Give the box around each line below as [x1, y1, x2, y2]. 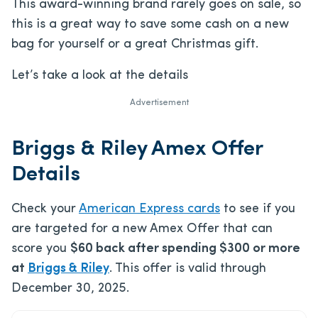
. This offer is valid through [109, 261, 266, 275]
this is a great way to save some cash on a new [11, 17, 289, 31]
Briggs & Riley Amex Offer [11, 138, 263, 160]
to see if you [220, 202, 295, 216]
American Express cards [79, 202, 220, 216]
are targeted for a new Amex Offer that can [11, 221, 273, 236]
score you [11, 241, 70, 256]
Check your [11, 202, 79, 216]
